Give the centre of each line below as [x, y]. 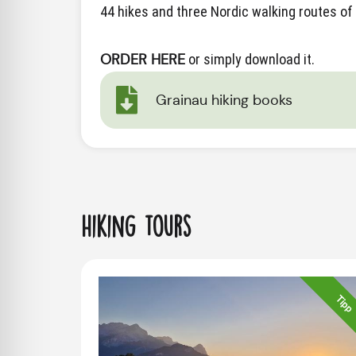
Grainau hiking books [224, 100]
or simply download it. [250, 59]
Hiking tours [136, 227]
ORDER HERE [143, 60]
